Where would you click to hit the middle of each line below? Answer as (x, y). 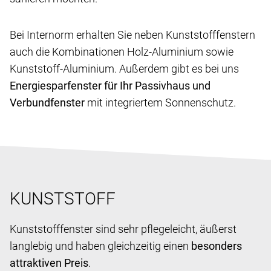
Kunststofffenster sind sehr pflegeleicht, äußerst (123, 229)
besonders (217, 246)
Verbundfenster (48, 102)
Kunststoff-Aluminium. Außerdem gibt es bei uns (124, 68)
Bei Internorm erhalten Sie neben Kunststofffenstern (132, 34)
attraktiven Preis (49, 263)
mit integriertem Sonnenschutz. (162, 102)
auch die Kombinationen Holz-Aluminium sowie (122, 51)
